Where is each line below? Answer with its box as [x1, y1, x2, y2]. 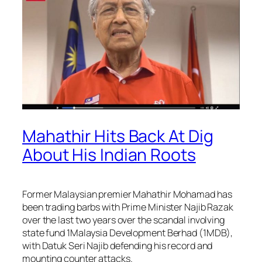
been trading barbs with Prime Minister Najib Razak [22, 200, 233, 213]
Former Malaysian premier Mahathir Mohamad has [22, 187, 232, 201]
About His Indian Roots [22, 143, 196, 166]
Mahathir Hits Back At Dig [22, 124, 213, 147]
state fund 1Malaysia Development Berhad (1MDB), [22, 226, 233, 239]
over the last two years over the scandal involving [22, 213, 225, 226]
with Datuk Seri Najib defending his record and [22, 239, 213, 252]
